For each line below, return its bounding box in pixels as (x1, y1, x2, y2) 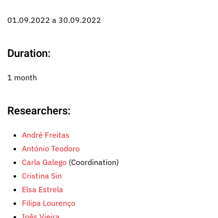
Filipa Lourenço (22, 198, 75, 208)
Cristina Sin (22, 171, 62, 181)
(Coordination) (67, 157, 119, 167)
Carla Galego (22, 157, 67, 167)
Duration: (7, 46, 51, 61)
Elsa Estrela (22, 184, 63, 194)
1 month (7, 73, 37, 82)
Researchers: (7, 103, 71, 119)
